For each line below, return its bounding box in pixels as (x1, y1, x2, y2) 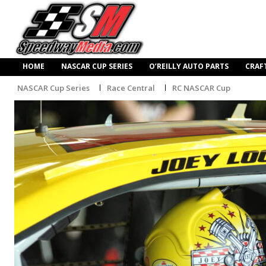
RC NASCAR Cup (172, 82, 230, 93)
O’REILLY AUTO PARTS (149, 61, 229, 72)
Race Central (107, 82, 155, 93)
